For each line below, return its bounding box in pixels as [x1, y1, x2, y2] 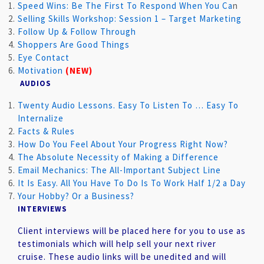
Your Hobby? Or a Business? [18, 190, 134, 202]
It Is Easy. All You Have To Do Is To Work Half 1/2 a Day [18, 177, 246, 189]
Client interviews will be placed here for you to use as [18, 225, 246, 236]
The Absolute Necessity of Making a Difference [18, 151, 219, 163]
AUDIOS [20, 78, 51, 88]
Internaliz [18, 113, 58, 124]
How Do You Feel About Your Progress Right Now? [18, 138, 228, 150]
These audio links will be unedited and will [48, 251, 226, 262]
